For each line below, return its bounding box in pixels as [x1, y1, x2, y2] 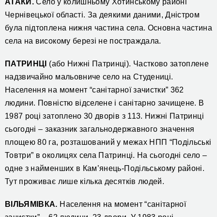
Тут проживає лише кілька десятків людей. [5, 177, 165, 186]
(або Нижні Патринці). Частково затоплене [46, 60, 209, 68]
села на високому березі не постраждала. [5, 37, 161, 46]
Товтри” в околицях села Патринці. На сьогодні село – [5, 151, 207, 160]
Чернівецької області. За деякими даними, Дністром [5, 11, 200, 19]
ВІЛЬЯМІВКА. [5, 200, 58, 209]
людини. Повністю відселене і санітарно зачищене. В [5, 99, 204, 108]
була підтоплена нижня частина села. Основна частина [5, 24, 212, 32]
